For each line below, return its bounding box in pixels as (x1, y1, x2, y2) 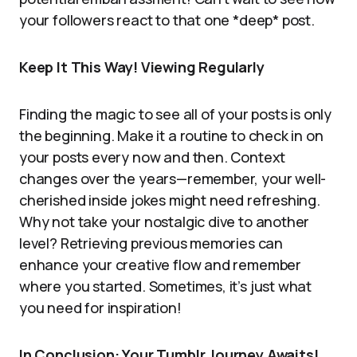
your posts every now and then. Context (19, 147, 286, 167)
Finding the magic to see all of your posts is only (19, 104, 332, 124)
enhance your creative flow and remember (19, 255, 301, 274)
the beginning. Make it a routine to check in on (19, 126, 324, 145)
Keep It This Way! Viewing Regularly (19, 57, 265, 76)
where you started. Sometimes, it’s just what (19, 277, 312, 296)
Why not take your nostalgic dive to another (19, 212, 310, 231)
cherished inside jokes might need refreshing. (19, 190, 320, 210)
